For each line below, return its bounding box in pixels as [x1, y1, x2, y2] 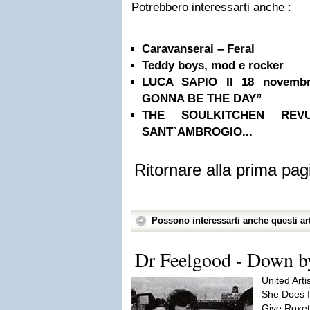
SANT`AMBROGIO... [142, 125, 253, 138]
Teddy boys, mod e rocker [142, 59, 284, 72]
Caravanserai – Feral [142, 42, 255, 55]
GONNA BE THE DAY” [142, 92, 262, 105]
